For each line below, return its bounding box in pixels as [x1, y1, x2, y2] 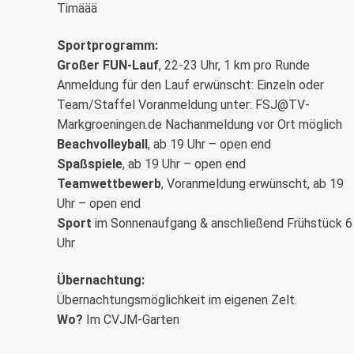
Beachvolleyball [57, 137, 148, 152]
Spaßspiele [57, 156, 122, 171]
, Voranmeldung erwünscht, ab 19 [161, 176, 344, 191]
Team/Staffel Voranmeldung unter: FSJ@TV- [57, 97, 310, 112]
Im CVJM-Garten [83, 312, 179, 327]
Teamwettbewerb [57, 176, 161, 191]
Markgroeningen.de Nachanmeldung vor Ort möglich [57, 117, 342, 132]
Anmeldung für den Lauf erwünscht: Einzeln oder [57, 77, 324, 92]
